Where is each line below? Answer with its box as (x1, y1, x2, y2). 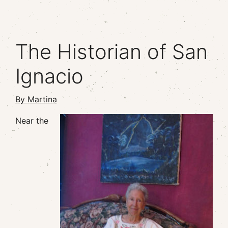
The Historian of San (15, 39, 208, 64)
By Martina (15, 94, 57, 104)
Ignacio (15, 64, 83, 89)
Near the (15, 116, 48, 126)
